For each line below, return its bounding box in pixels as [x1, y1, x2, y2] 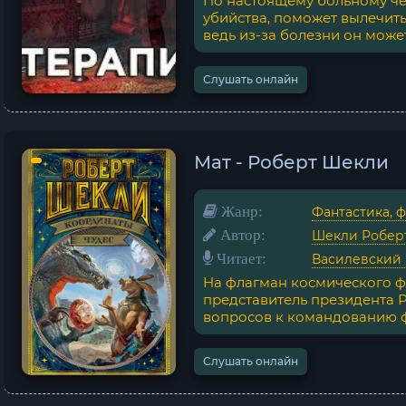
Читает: [213, 250, 266, 266]
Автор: [217, 227, 266, 242]
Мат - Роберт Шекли [194, 151, 389, 173]
